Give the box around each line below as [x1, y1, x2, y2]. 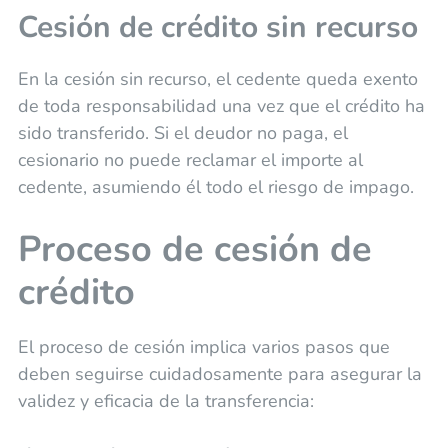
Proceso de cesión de [17, 224, 372, 274]
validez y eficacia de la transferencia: [17, 388, 314, 413]
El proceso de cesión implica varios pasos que [17, 334, 390, 359]
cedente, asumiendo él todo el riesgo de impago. [17, 174, 414, 199]
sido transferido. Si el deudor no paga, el [17, 120, 348, 145]
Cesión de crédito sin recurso [17, 6, 418, 48]
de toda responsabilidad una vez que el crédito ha [17, 93, 425, 118]
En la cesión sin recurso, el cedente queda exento [17, 66, 418, 91]
